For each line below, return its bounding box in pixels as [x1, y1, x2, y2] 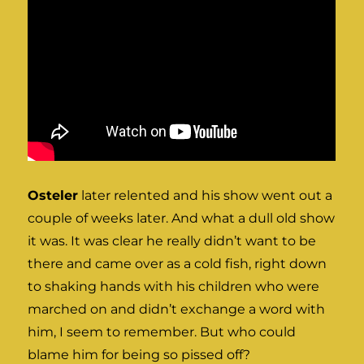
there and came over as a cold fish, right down [28, 255, 327, 271]
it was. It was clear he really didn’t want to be [28, 232, 317, 249]
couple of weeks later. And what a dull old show [28, 210, 336, 226]
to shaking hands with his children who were [28, 278, 320, 294]
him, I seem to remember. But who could [28, 323, 297, 340]
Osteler [28, 187, 79, 203]
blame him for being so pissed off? [28, 346, 251, 362]
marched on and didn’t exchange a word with [28, 301, 326, 317]
